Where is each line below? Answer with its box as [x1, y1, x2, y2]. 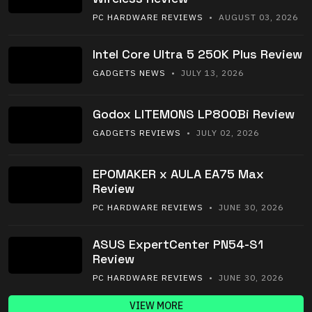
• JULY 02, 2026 [181, 127, 259, 139]
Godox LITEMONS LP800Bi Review [93, 106, 295, 123]
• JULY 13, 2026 [166, 68, 244, 79]
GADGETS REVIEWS [93, 127, 181, 139]
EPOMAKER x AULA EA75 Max [93, 166, 264, 182]
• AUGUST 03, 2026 [203, 12, 298, 23]
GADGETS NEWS [93, 68, 166, 79]
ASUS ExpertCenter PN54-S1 [93, 236, 263, 253]
